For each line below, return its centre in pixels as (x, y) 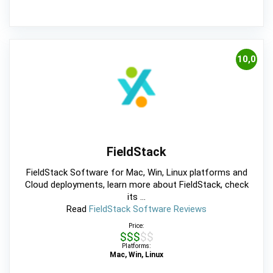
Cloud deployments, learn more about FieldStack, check (136, 184)
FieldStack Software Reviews (148, 209)
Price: (136, 225)
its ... (136, 197)
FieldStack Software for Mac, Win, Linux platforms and (136, 172)
